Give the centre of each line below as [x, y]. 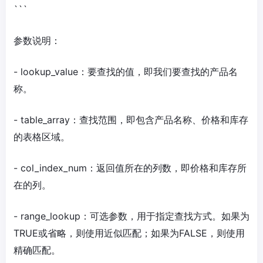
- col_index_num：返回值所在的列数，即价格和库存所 [130, 168]
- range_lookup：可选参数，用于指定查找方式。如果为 [131, 216]
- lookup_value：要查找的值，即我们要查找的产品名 [126, 72]
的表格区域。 [42, 137]
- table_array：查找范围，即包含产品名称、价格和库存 [131, 120]
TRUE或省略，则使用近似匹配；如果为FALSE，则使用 [129, 233]
